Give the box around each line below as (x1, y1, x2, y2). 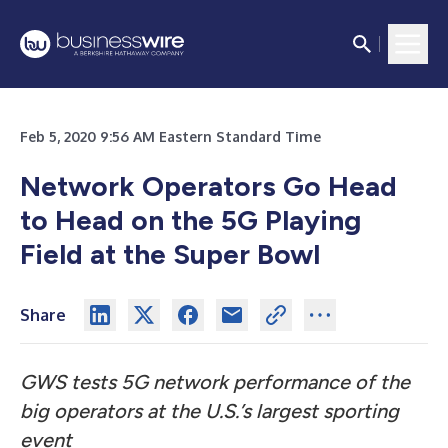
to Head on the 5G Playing (20, 203, 361, 237)
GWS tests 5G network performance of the (20, 370, 410, 394)
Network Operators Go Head (20, 169, 397, 203)
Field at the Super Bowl (20, 237, 320, 271)
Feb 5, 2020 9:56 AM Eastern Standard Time (20, 128, 321, 145)
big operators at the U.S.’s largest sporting (20, 399, 399, 423)
